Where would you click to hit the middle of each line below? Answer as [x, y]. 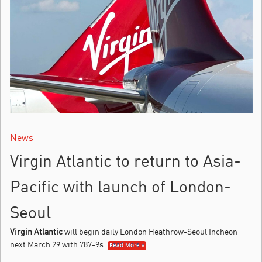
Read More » [127, 245]
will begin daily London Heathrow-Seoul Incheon [150, 231]
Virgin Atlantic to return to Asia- [125, 160]
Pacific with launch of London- [120, 186]
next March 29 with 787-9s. [58, 244]
